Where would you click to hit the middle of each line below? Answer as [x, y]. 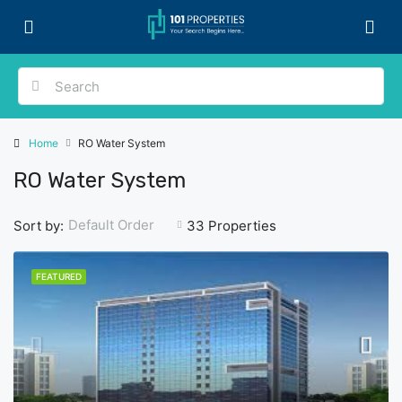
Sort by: [39, 225]
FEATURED [59, 276]
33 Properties [232, 225]
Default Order [111, 225]
